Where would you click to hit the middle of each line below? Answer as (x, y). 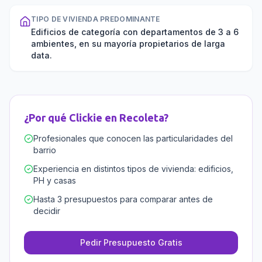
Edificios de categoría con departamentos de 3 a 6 (135, 32)
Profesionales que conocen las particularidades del (133, 138)
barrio (45, 150)
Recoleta (142, 118)
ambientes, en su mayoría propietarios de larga (128, 44)
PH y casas (55, 180)
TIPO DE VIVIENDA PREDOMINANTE (96, 19)
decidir (47, 211)
